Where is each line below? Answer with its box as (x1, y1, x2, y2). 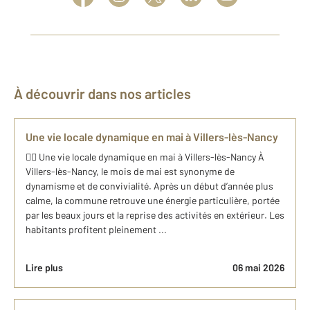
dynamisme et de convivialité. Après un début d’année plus (26, 180, 273, 192)
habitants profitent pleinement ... (26, 224, 167, 235)
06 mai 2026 (232, 262, 284, 273)
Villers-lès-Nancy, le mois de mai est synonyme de (26, 165, 235, 177)
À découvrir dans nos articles (23, 85, 191, 102)
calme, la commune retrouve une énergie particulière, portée (26, 194, 280, 206)
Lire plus (26, 262, 63, 273)
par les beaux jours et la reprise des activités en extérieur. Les (26, 209, 284, 221)
